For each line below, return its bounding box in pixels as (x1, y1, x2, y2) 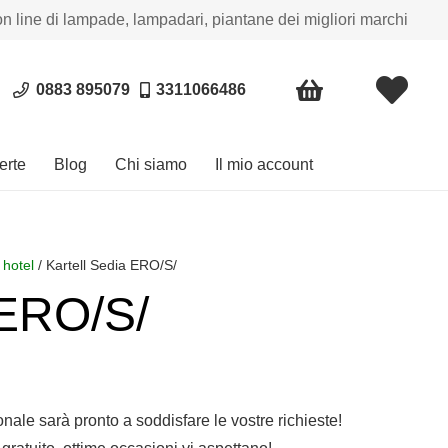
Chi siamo (115, 156, 187, 173)
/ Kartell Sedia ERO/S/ (34, 257, 178, 273)
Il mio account (215, 156, 313, 173)
